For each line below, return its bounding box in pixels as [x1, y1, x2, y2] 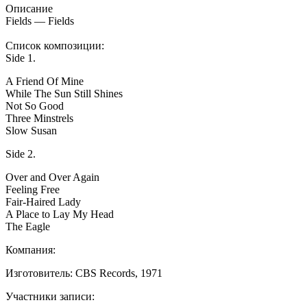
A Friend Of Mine [5, 75, 84, 88]
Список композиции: [5, 40, 104, 52]
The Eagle [5, 221, 50, 233]
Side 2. [5, 148, 36, 160]
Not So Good [5, 100, 64, 112]
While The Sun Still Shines [5, 88, 123, 100]
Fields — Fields [5, 15, 74, 27]
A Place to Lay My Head [5, 208, 114, 221]
